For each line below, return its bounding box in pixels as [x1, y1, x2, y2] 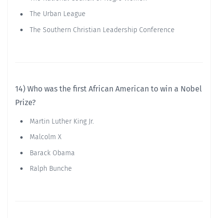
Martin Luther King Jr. [28, 117, 94, 126]
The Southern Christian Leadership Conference [28, 25, 175, 34]
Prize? [15, 97, 36, 107]
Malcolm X [28, 133, 61, 142]
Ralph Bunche [28, 164, 72, 173]
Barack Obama [28, 148, 75, 157]
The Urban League [28, 10, 86, 18]
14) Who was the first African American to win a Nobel [15, 84, 202, 93]
